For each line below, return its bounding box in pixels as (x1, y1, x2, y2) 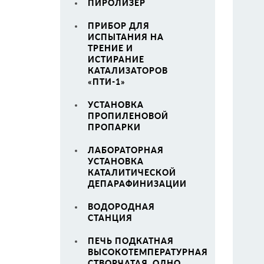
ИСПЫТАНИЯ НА (88, 32, 164, 42)
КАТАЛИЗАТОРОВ (88, 65, 168, 75)
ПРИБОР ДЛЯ (88, 21, 150, 31)
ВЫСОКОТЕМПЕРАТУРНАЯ (88, 247, 208, 257)
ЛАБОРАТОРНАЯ (88, 145, 164, 155)
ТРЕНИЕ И (88, 43, 133, 53)
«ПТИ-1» (88, 77, 126, 87)
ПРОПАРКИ (88, 122, 141, 132)
